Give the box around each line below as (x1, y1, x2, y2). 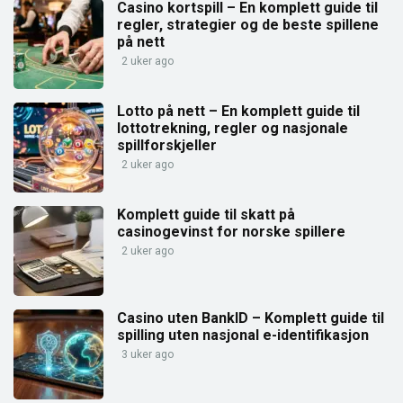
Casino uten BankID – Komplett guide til (117, 309, 384, 327)
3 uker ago (121, 348, 174, 362)
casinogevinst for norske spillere (117, 223, 345, 241)
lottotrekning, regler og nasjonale (117, 120, 348, 138)
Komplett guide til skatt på (117, 206, 295, 224)
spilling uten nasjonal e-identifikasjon (117, 327, 369, 345)
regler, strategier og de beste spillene (117, 16, 379, 34)
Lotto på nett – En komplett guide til (117, 103, 360, 121)
